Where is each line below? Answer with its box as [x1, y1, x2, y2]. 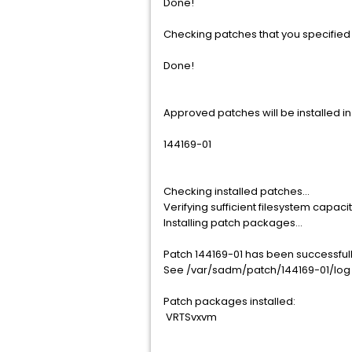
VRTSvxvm [163, 310, 217, 324]
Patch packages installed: [163, 294, 295, 309]
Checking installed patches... [163, 184, 310, 199]
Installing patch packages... [163, 215, 302, 230]
